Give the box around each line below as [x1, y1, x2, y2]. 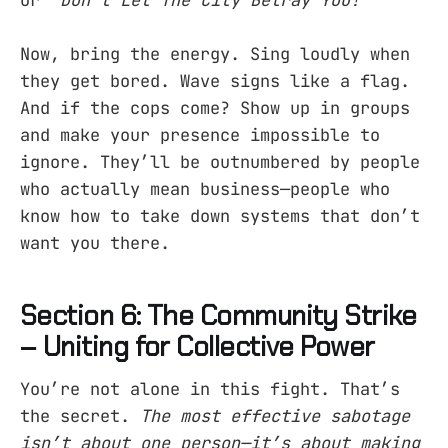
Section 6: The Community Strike [20, 298, 417, 334]
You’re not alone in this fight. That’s [20, 377, 400, 400]
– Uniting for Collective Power [20, 329, 375, 365]
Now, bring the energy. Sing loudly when [20, 42, 410, 65]
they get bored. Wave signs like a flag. [20, 69, 410, 92]
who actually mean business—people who [20, 177, 390, 200]
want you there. [20, 231, 170, 254]
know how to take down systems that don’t [20, 204, 420, 227]
